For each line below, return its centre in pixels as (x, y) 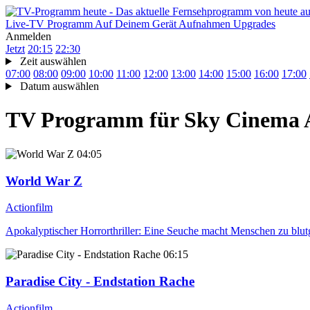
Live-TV (25, 24)
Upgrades (254, 24)
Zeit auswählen (53, 61)
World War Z (44, 181)
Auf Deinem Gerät (136, 24)
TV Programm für (92, 120)
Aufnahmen (204, 24)
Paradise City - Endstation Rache (100, 282)
